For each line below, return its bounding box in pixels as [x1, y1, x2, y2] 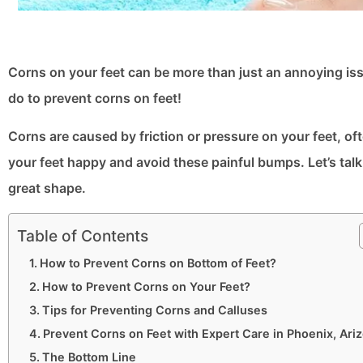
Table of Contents [17, 226, 148, 246]
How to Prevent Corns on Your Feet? [41, 280, 250, 294]
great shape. [8, 180, 86, 197]
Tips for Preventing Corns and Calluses [41, 303, 267, 318]
